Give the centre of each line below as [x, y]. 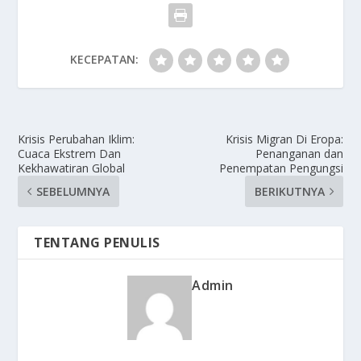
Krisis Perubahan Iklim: [77, 139]
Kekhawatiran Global [72, 168]
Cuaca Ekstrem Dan [70, 153]
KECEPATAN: [104, 59]
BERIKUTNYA [289, 191]
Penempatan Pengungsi [281, 168]
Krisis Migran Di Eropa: [284, 139]
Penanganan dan [299, 153]
